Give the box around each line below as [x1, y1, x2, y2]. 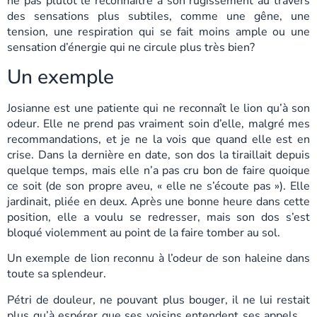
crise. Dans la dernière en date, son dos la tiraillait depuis [7, 146, 310, 163]
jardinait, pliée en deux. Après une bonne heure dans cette [7, 193, 310, 209]
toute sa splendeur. [7, 266, 106, 282]
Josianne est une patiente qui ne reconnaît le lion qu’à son [7, 100, 310, 116]
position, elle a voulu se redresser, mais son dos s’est [7, 209, 310, 225]
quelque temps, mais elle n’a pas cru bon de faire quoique [7, 162, 310, 178]
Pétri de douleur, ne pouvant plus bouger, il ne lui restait [7, 292, 310, 308]
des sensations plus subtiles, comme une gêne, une [7, 8, 310, 25]
